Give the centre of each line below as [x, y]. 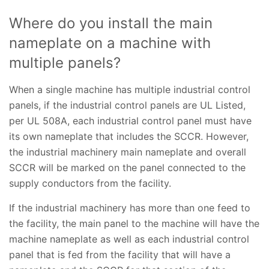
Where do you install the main [111, 23]
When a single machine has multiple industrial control [130, 90]
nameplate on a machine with [110, 43]
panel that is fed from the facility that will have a [120, 255]
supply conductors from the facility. [92, 183]
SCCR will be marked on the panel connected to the [127, 168]
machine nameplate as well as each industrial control [129, 239]
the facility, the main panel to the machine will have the [134, 224]
